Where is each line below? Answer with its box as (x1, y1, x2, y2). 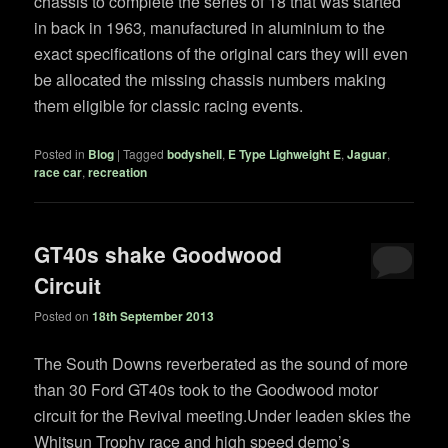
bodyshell (167, 144, 223, 163)
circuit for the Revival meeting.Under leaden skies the (34, 404, 412, 428)
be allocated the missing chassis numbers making (34, 67, 387, 91)
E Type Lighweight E (228, 144, 342, 163)
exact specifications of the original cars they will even (34, 41, 409, 65)
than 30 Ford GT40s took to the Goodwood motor (34, 378, 379, 402)
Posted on (34, 307, 93, 325)
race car (34, 162, 83, 181)
